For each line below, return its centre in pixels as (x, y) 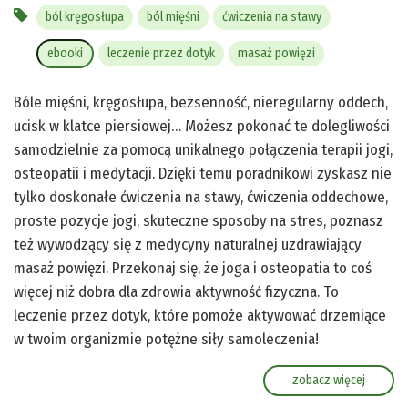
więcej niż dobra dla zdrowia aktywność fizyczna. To (176, 292)
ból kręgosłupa (85, 17)
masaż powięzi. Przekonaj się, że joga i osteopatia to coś (193, 269)
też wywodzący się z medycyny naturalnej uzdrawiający (188, 245)
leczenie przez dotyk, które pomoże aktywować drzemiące (200, 316)
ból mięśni (173, 17)
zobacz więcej (329, 381)
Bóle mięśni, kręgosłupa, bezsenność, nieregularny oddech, (201, 103)
